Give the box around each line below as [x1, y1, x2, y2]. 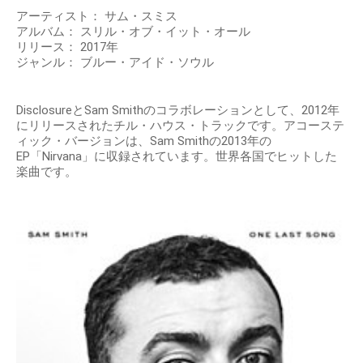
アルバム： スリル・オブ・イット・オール [16, 23, 250, 39]
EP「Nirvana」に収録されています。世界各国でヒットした [16, 148, 337, 164]
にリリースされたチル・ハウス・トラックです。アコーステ [16, 117, 344, 133]
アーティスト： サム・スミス [16, 8, 177, 23]
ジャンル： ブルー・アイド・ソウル [16, 54, 214, 70]
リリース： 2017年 [16, 39, 118, 54]
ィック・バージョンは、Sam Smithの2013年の [16, 133, 271, 148]
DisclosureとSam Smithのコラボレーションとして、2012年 [16, 102, 340, 117]
